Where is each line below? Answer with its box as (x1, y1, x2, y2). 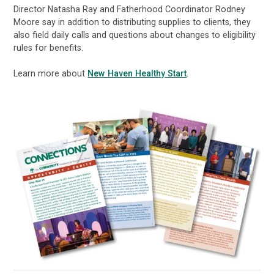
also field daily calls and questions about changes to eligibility (13, 29, 256, 40)
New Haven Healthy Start (87, 68, 187, 79)
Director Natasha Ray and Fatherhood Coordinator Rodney (13, 4, 246, 14)
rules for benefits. (13, 42, 84, 53)
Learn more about (13, 68, 88, 79)
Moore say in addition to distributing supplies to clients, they (13, 17, 251, 27)
